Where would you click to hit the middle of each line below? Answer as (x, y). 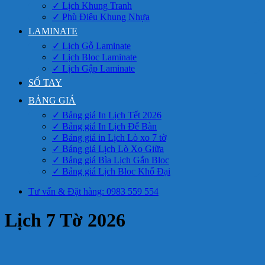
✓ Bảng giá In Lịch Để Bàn (104, 126)
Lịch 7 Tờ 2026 (65, 220)
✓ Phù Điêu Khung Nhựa (101, 17)
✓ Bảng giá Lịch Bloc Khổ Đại (111, 171)
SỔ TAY (45, 83)
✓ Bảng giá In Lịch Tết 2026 (107, 115)
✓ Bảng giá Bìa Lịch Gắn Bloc (111, 160)
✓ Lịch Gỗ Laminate (91, 46)
